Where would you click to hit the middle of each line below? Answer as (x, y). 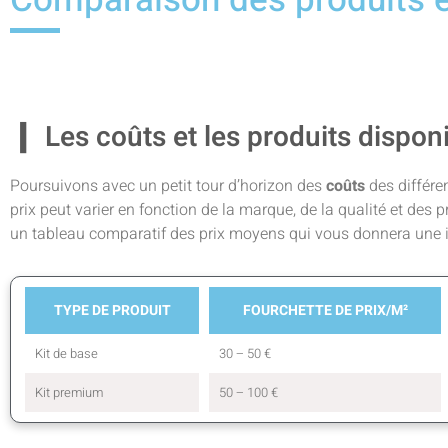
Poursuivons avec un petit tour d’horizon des (168, 185)
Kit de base (66, 353)
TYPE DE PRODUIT (112, 310)
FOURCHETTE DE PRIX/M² (325, 310)
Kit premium (69, 392)
